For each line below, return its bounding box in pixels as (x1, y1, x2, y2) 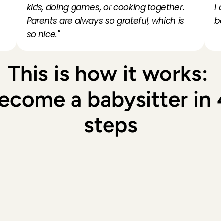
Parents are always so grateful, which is (26, 15, 184, 27)
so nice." (26, 28, 60, 40)
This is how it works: (8, 60, 208, 86)
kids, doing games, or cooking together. (26, 1, 184, 13)
